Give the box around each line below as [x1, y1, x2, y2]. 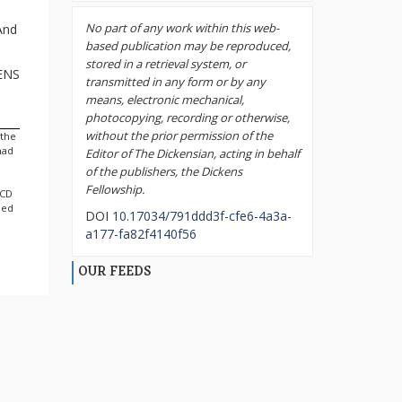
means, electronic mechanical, [84, 92, 244, 109]
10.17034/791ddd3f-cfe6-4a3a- [111, 207, 292, 225]
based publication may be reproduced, [84, 38, 291, 55]
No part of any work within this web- [84, 20, 279, 37]
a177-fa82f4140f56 [84, 225, 197, 243]
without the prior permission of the [84, 127, 273, 144]
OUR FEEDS [78, 259, 152, 284]
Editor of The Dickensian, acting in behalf [84, 145, 300, 162]
